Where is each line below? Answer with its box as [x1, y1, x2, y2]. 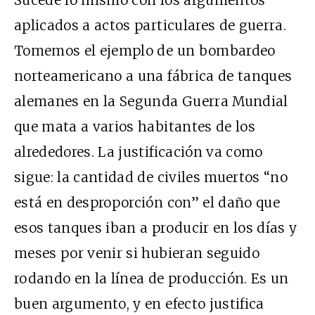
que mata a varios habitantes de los [14, 117, 255, 135]
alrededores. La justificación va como [14, 143, 263, 160]
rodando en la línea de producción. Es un [14, 269, 289, 287]
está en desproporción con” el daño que [14, 193, 280, 211]
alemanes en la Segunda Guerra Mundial [14, 92, 288, 110]
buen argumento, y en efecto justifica [14, 295, 264, 312]
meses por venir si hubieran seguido [14, 244, 259, 262]
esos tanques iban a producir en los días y [14, 219, 297, 236]
